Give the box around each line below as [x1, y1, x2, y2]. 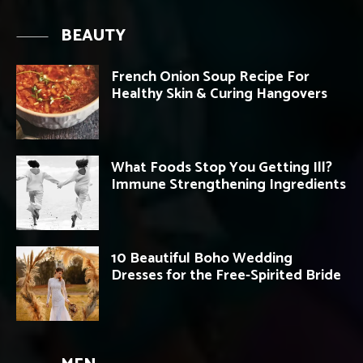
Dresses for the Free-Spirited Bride [111, 263, 341, 288]
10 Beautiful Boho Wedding [111, 246, 293, 271]
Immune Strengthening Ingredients [111, 173, 346, 198]
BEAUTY [61, 23, 126, 50]
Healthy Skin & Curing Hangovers [111, 82, 327, 107]
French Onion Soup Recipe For [111, 65, 310, 90]
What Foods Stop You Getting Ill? [111, 156, 332, 181]
